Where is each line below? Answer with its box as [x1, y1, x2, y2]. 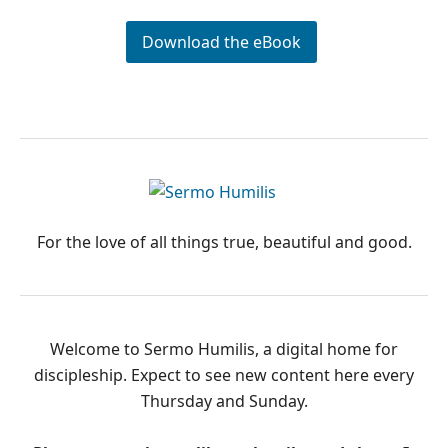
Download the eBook [142, 30, 301, 53]
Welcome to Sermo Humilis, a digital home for [50, 337, 398, 360]
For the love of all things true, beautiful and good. [36, 230, 412, 253]
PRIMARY [19, 174, 155, 217]
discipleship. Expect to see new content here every [34, 363, 414, 386]
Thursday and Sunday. [140, 389, 308, 412]
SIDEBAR [19, 210, 146, 253]
